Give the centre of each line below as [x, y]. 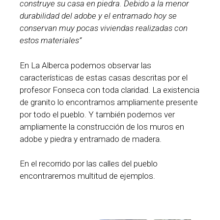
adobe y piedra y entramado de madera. [91, 139]
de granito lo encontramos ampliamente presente [109, 102]
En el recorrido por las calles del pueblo [89, 164]
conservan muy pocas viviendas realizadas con [104, 28]
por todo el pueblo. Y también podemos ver [97, 114]
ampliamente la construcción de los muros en [102, 126]
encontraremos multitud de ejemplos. [87, 176]
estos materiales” [51, 41]
